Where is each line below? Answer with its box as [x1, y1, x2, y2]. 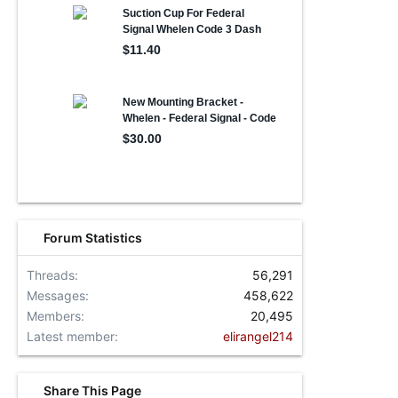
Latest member [27, 329, 115, 344]
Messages [27, 288, 85, 303]
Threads [27, 267, 75, 283]
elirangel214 [223, 329, 293, 344]
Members [27, 308, 81, 323]
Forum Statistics [44, 230, 143, 245]
